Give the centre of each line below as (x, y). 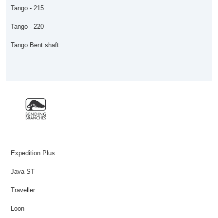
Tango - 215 (27, 8)
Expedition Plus (33, 153)
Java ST (23, 172)
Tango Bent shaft (35, 45)
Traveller (23, 190)
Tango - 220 (27, 27)
